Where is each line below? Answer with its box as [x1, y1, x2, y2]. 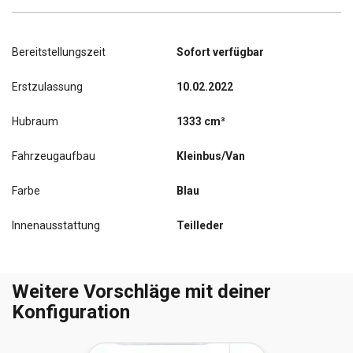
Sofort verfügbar [176, 46, 264, 59]
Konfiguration [12, 301, 130, 324]
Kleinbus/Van [176, 150, 245, 163]
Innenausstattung [12, 219, 100, 232]
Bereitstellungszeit [12, 46, 106, 59]
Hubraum [12, 115, 58, 128]
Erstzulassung [12, 80, 83, 94]
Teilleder [176, 219, 224, 232]
